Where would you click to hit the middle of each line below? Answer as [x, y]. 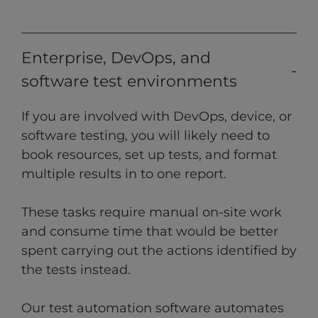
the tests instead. [76, 270]
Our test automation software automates [153, 308]
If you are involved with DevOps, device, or [157, 117]
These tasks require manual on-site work [152, 213]
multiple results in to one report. [124, 174]
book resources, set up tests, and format [149, 155]
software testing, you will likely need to [146, 136]
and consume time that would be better [150, 232]
